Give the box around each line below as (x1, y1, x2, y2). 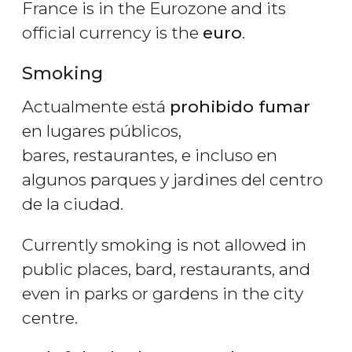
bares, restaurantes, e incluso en (22, 145, 277, 165)
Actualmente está (22, 96, 170, 116)
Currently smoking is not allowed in (22, 234, 306, 255)
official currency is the (22, 22, 203, 42)
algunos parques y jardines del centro (22, 169, 323, 189)
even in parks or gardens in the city (22, 283, 303, 303)
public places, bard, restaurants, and (22, 258, 310, 279)
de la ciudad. (22, 193, 123, 214)
